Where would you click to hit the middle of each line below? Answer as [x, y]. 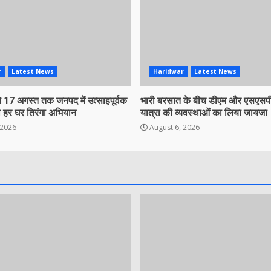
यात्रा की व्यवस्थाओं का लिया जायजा [204, 113]
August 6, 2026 [173, 128]
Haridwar [168, 72]
